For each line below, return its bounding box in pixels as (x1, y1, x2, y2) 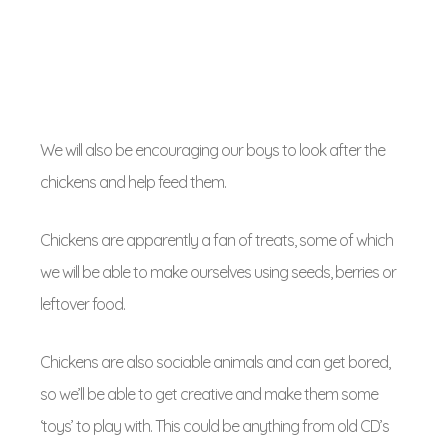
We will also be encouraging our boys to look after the (40, 140, 385, 160)
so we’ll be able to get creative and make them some (40, 384, 378, 404)
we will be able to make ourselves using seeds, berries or (40, 262, 396, 282)
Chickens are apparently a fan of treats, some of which (40, 230, 393, 250)
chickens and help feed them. (40, 172, 226, 192)
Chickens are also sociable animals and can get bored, (40, 352, 390, 372)
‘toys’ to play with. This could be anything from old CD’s (40, 416, 389, 436)
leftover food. (40, 294, 125, 314)
